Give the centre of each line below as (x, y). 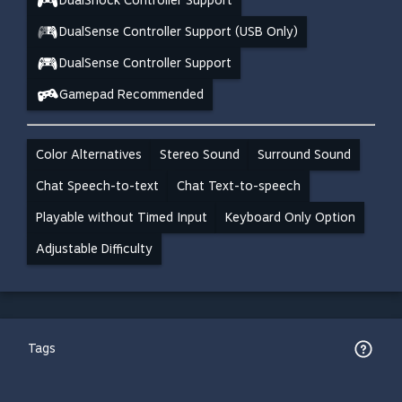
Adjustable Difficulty (94, 249)
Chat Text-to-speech (239, 186)
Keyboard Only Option (290, 217)
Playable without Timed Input (122, 217)
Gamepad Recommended (131, 94)
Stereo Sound (200, 154)
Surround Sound (304, 154)
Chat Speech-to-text (97, 186)
